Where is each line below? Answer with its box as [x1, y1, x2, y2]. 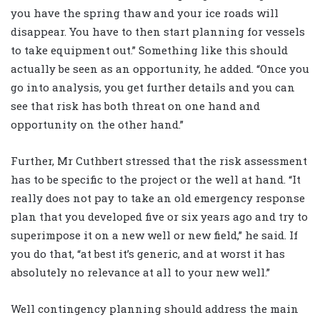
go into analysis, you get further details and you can [11, 80, 295, 95]
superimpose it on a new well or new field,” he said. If [11, 228, 298, 243]
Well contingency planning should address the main [11, 301, 299, 316]
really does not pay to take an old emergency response [11, 191, 305, 206]
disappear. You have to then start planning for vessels [11, 24, 305, 39]
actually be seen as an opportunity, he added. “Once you [11, 61, 309, 76]
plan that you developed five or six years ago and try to [11, 209, 308, 224]
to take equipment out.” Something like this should [11, 43, 288, 58]
